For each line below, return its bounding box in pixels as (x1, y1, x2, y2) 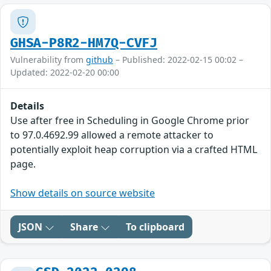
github (86, 54, 113, 66)
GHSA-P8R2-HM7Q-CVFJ (10, 36, 158, 51)
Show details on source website (10, 186, 155, 200)
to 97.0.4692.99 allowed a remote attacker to (10, 128, 214, 142)
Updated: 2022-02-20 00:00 (10, 67, 119, 79)
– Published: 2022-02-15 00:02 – (113, 54, 243, 66)
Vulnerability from (10, 54, 86, 66)
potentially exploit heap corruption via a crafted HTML (10, 143, 257, 157)
